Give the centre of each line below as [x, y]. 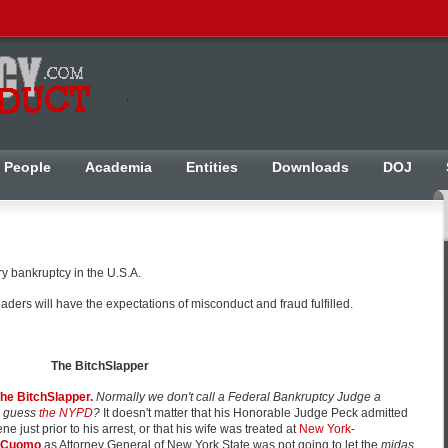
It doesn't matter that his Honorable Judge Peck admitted [254, 413]
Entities [212, 167]
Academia [118, 167]
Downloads [310, 167]
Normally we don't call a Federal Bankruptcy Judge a [238, 397]
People [27, 167]
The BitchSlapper [99, 366]
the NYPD [66, 413]
